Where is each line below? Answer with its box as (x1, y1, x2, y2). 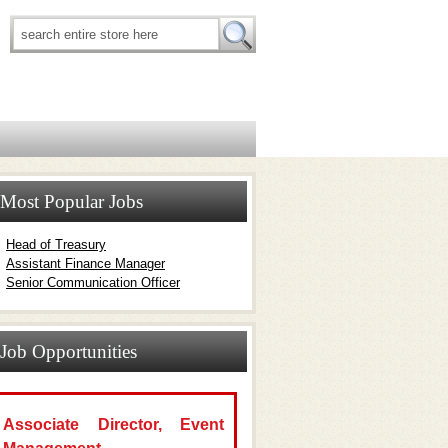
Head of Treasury (6, 237, 106, 252)
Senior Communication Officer (6, 275, 180, 290)
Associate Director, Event (3, 416, 224, 433)
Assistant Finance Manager (6, 256, 165, 271)
